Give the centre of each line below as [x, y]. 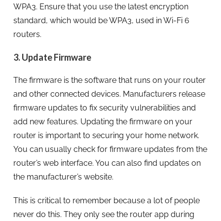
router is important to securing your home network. [106, 135]
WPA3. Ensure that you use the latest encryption [101, 6]
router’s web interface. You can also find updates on [107, 163]
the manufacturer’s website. [63, 177]
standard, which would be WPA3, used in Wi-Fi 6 [101, 20]
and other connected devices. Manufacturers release [109, 94]
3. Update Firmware [52, 57]
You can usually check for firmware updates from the [110, 149]
